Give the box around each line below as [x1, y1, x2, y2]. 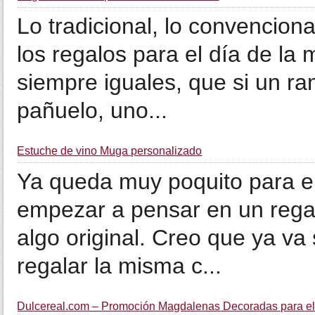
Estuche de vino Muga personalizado [17, 145, 202, 157]
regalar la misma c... [17, 253, 222, 278]
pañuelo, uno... [17, 98, 168, 123]
